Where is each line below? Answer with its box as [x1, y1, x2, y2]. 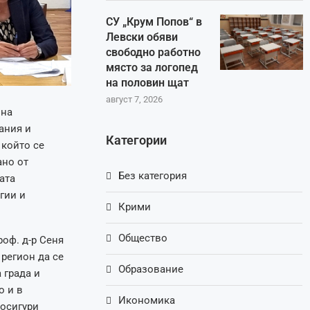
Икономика [118, 294, 176, 307]
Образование [118, 263, 184, 276]
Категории [106, 133, 167, 148]
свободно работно [106, 46, 201, 60]
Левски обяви [106, 30, 179, 44]
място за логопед [106, 61, 199, 75]
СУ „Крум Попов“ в [106, 15, 203, 29]
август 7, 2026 [106, 94, 163, 105]
